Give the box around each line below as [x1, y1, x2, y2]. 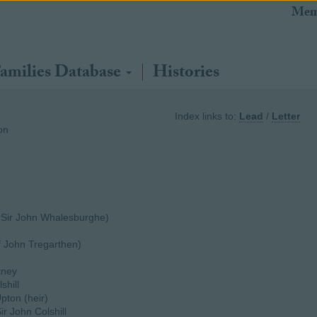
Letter [272, 110, 300, 122]
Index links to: [175, 110, 239, 122]
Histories [153, 59, 219, 88]
